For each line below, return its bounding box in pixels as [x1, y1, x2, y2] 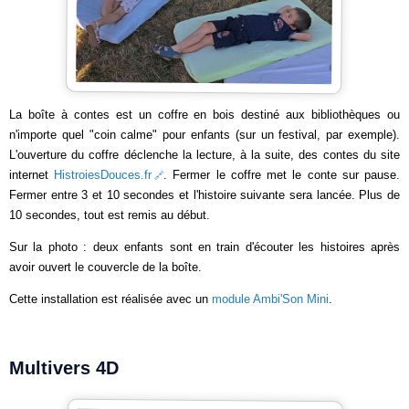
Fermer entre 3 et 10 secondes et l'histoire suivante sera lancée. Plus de [9, 188, 400, 202]
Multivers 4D [9, 358, 119, 378]
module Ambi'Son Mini [212, 292, 329, 306]
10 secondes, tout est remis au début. [9, 208, 210, 222]
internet [9, 168, 55, 182]
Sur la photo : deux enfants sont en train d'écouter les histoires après [9, 240, 400, 254]
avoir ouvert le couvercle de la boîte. [9, 260, 202, 274]
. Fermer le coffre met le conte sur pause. [163, 168, 401, 182]
